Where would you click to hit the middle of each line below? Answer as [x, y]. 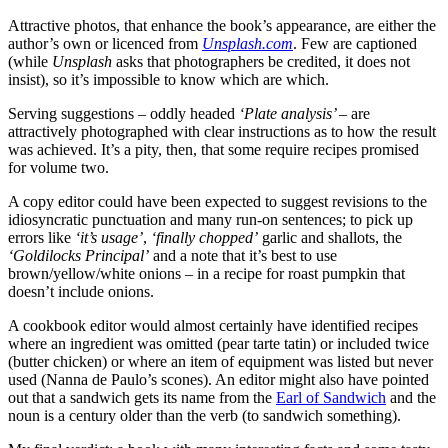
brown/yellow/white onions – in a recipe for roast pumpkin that [206, 273]
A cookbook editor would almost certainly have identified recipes [213, 325]
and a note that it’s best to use [243, 255]
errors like [41, 237]
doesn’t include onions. [81, 291]
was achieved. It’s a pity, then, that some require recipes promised [213, 149]
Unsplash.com [247, 43]
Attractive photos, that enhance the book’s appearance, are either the [222, 25]
